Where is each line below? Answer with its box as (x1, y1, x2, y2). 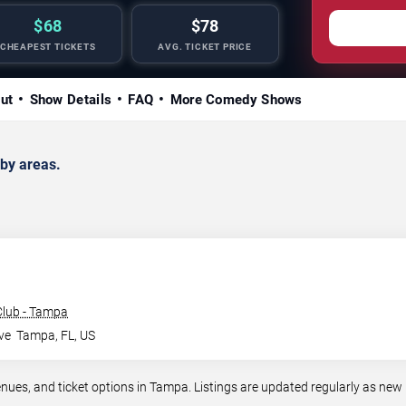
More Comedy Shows (169, 91, 303, 108)
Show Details (29, 91, 112, 108)
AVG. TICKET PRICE (158, 41, 253, 52)
